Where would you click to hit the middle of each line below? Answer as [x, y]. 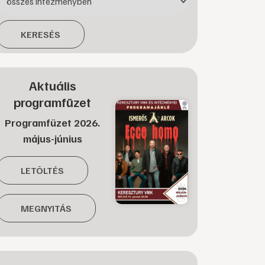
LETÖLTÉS [42, 170]
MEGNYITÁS [46, 208]
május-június [52, 138]
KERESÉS [41, 34]
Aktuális [52, 85]
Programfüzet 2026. [52, 122]
